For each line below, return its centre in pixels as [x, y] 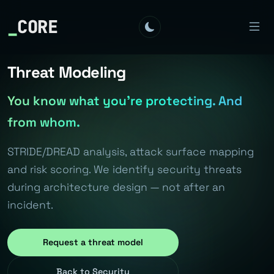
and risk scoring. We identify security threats [124, 169]
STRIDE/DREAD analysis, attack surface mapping [131, 152]
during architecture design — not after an [116, 187]
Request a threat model [93, 243]
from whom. [44, 122]
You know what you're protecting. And [125, 101]
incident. [30, 205]
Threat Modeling [67, 72]
